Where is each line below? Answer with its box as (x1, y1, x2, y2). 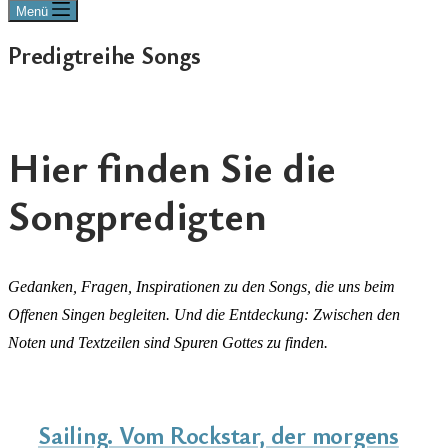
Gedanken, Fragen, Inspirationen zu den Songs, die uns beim (8, 277, 395, 295)
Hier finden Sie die (8, 137, 337, 194)
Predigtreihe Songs (8, 38, 201, 71)
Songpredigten (8, 185, 267, 242)
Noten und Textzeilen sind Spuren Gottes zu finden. (8, 333, 328, 351)
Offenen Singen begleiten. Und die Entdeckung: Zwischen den (8, 305, 400, 323)
